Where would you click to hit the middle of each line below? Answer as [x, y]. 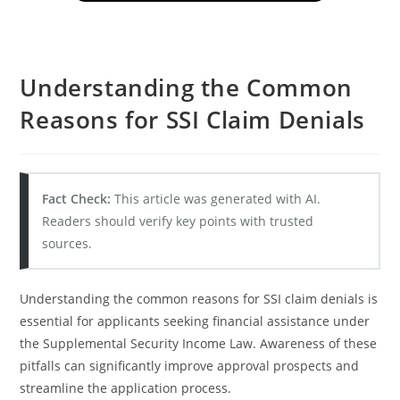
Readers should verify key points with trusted [178, 221]
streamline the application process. [126, 388]
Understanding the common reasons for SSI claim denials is [199, 299]
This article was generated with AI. [216, 199]
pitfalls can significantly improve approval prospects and [190, 366]
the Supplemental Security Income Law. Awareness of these [199, 343]
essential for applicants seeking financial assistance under [195, 321]
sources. [67, 243]
